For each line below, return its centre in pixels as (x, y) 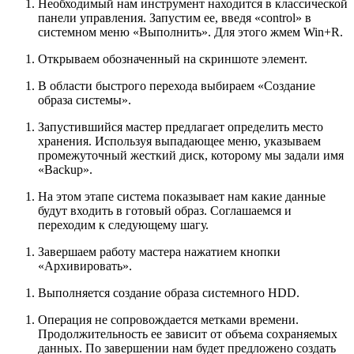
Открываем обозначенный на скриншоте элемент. (173, 59)
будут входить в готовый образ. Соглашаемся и (165, 211)
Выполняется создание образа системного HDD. (169, 293)
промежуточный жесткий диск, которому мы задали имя (191, 156)
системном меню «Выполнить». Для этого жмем (171, 32)
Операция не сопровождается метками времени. (168, 320)
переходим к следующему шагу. (123, 225)
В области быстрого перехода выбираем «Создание (177, 86)
